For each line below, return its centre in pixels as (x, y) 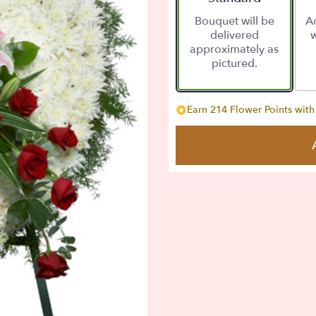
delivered (234, 36)
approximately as (235, 50)
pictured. (234, 64)
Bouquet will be (234, 22)
